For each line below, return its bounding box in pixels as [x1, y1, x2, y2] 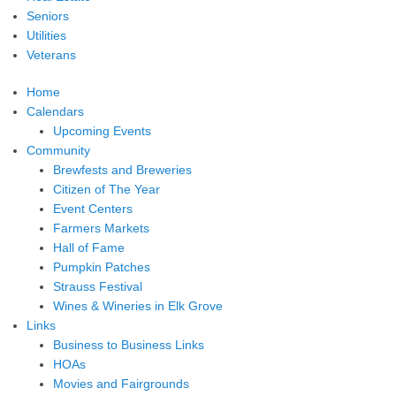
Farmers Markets [53, 221, 149, 236]
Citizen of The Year [53, 182, 160, 197]
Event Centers [53, 202, 133, 217]
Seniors [27, 9, 69, 24]
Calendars [27, 104, 84, 119]
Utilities [27, 28, 66, 43]
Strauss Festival [53, 279, 142, 294]
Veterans [27, 48, 76, 63]
